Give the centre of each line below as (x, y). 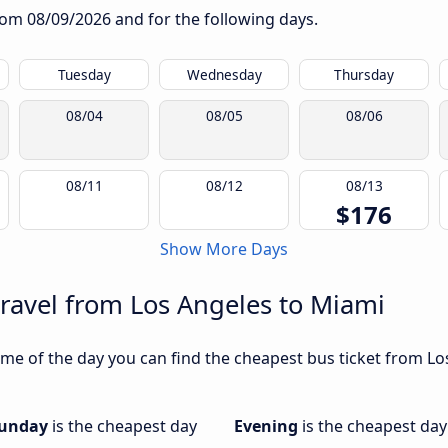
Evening (268, 426)
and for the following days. (214, 19)
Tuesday (84, 75)
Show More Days (224, 249)
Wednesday (224, 75)
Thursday (364, 75)
